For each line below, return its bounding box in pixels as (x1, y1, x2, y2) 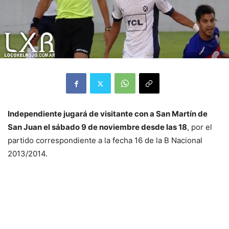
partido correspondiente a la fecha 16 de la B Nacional (8, 135, 202, 146)
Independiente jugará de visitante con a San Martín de (8, 109, 208, 119)
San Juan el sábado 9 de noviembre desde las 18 (8, 122, 187, 132)
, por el (187, 122, 212, 132)
